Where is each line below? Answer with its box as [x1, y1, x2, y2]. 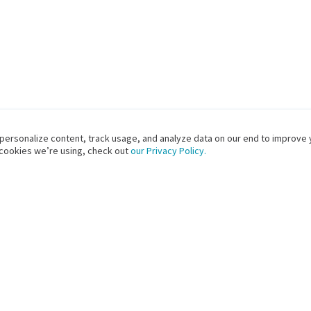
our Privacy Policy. [128, 144, 206, 157]
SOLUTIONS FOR [160, 292, 254, 305]
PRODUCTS [22, 292, 87, 305]
